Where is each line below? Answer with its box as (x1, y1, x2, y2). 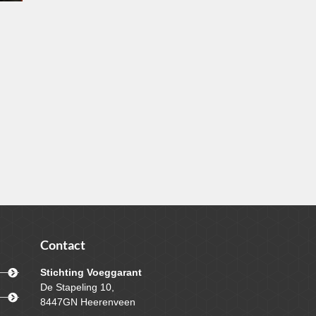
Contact (39, 237, 85, 253)
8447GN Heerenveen (39, 296, 135, 308)
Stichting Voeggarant (39, 267, 142, 279)
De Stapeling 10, (39, 281, 114, 293)
